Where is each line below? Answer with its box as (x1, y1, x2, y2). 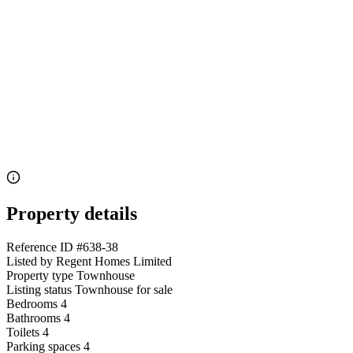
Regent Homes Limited (56, 255, 172, 269)
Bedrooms (6, 297, 58, 311)
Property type (6, 269, 73, 283)
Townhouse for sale (75, 283, 173, 297)
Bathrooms (6, 311, 61, 325)
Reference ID (6, 240, 73, 255)
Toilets (6, 325, 39, 340)
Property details (6, 203, 137, 225)
